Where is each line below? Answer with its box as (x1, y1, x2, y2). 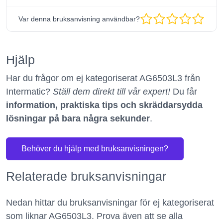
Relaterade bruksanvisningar (6, 169, 166, 183)
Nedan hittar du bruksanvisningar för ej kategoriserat (6, 197, 214, 208)
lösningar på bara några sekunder (6, 113, 150, 123)
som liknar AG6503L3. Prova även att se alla (6, 211, 183, 221)
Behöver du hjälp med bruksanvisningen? (21, 144, 168, 153)
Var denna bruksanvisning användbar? (18, 14, 140, 23)
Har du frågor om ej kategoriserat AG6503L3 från (6, 73, 200, 83)
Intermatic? (6, 86, 53, 97)
